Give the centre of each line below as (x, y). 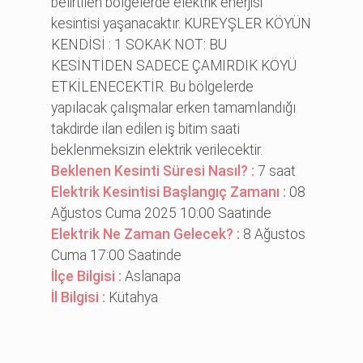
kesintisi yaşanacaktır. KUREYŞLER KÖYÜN (181, 23)
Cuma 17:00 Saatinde (117, 255)
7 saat (277, 171)
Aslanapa (153, 276)
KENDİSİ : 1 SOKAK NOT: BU (139, 44)
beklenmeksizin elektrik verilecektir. (157, 149)
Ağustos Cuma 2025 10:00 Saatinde (162, 213)
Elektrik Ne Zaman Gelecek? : (147, 234)
